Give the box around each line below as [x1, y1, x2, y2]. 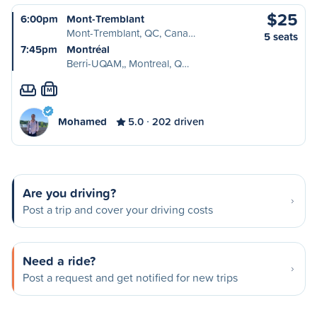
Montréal [67, 42, 110, 57]
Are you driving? [23, 183, 116, 202]
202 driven [152, 114, 204, 129]
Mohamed [58, 114, 107, 129]
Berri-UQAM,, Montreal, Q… [67, 56, 189, 71]
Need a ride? [23, 251, 96, 270]
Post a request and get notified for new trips [23, 270, 238, 285]
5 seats [264, 29, 298, 44]
